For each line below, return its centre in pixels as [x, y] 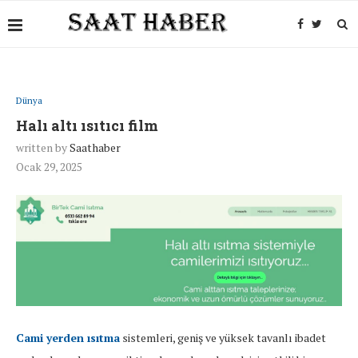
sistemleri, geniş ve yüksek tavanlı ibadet [223, 338]
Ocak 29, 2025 [49, 167]
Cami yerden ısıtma [68, 338]
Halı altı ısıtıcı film [87, 125]
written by [43, 147]
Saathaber [95, 147]
